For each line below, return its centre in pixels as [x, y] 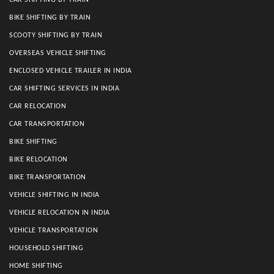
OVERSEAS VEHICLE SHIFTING [58, 54]
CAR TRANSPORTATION [47, 124]
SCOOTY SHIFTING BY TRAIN [56, 36]
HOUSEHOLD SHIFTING [46, 249]
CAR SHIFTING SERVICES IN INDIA [64, 89]
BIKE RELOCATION [39, 160]
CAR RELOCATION [38, 107]
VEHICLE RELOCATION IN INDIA [60, 213]
